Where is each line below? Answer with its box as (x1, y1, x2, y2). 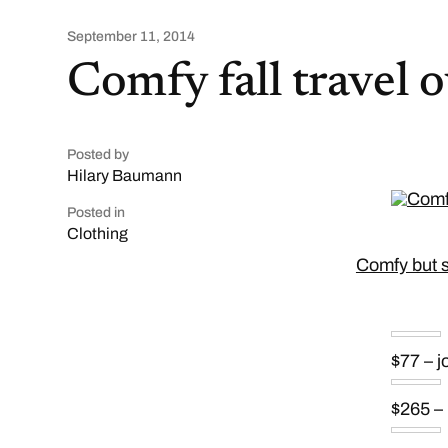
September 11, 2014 (67, 29, 196, 44)
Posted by (67, 147, 130, 162)
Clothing (67, 225, 129, 242)
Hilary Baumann (67, 167, 183, 184)
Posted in (67, 205, 126, 220)
